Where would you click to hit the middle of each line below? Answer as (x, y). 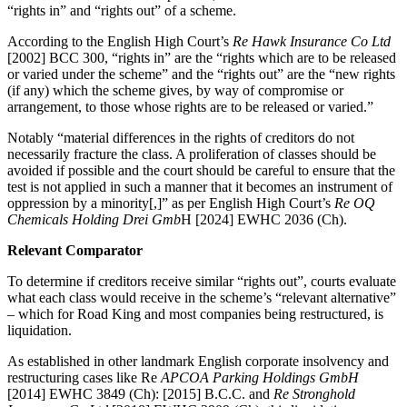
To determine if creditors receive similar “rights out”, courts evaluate (202, 282)
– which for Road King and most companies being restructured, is (195, 314)
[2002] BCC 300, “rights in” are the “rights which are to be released (202, 58)
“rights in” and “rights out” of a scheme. (122, 11)
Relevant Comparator (75, 251)
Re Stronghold (314, 394)
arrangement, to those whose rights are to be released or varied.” (190, 107)
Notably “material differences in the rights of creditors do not (181, 138)
